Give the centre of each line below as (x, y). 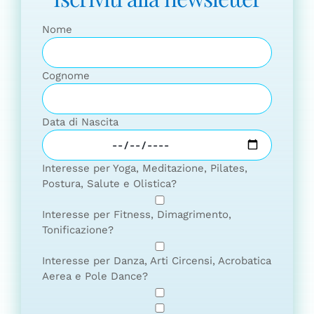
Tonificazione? (78, 230)
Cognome (66, 76)
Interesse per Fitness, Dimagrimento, (137, 215)
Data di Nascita (80, 122)
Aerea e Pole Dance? (95, 277)
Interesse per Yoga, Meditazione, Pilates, (145, 169)
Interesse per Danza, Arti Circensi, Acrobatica (157, 261)
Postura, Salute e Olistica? (109, 184)
